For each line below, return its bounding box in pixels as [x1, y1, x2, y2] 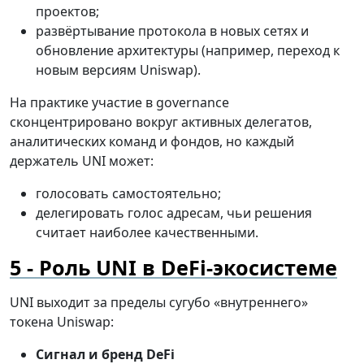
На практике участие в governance [10, 93, 229, 112]
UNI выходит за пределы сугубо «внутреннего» [10, 293, 308, 312]
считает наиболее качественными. [36, 223, 258, 242]
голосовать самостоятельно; [36, 184, 221, 203]
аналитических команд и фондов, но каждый [10, 132, 294, 151]
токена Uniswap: [10, 313, 114, 331]
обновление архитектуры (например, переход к [36, 41, 340, 60]
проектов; [36, 2, 99, 21]
